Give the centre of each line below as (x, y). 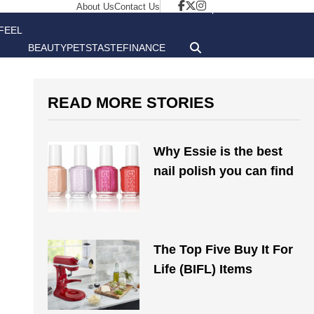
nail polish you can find (223, 171)
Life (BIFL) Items (203, 269)
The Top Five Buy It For (223, 250)
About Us (95, 7)
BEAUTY (47, 48)
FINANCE (144, 48)
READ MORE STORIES (131, 103)
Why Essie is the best (218, 151)
